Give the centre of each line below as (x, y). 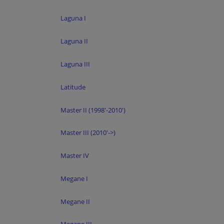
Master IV (75, 156)
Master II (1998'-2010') (93, 110)
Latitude (73, 87)
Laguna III (75, 64)
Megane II (75, 201)
